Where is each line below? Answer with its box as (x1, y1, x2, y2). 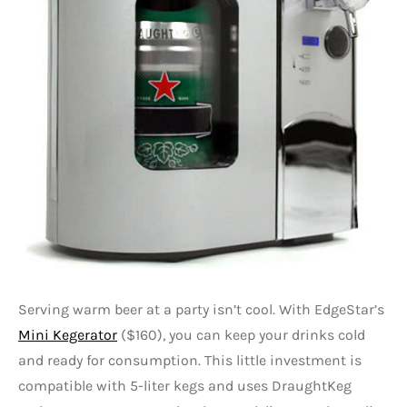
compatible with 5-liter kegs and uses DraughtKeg (18, 377, 352, 395)
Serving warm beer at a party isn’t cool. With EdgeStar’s (18, 301, 384, 319)
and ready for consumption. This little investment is (18, 352, 362, 370)
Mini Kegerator (18, 326, 117, 344)
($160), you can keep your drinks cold (117, 326, 365, 344)
